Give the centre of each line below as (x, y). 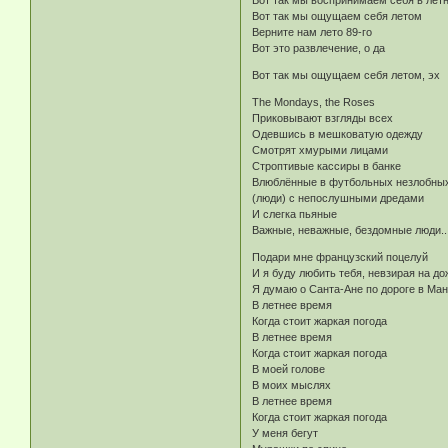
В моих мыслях (292, 385)
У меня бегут (285, 433)
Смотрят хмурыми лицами (320, 150)
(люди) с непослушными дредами (338, 198)
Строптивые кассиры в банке (327, 166)
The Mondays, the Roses (314, 102)
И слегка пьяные (295, 214)
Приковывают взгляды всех (323, 118)
